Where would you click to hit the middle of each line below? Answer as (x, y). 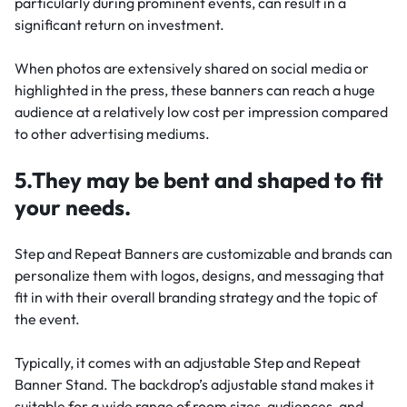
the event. (47, 319)
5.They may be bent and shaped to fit (199, 180)
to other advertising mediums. (112, 134)
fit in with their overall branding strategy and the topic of (196, 298)
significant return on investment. (119, 25)
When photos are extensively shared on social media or (192, 69)
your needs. (73, 208)
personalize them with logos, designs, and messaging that (199, 276)
